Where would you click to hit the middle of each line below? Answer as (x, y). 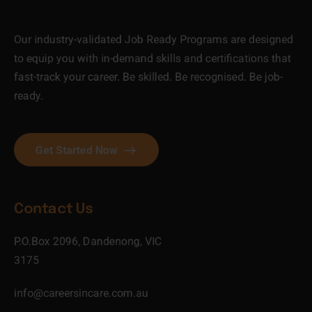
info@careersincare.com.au (81, 293)
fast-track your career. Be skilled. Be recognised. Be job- (148, 77)
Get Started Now (77, 150)
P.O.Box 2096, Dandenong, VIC (88, 241)
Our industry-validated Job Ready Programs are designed (154, 39)
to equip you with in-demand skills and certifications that (153, 58)
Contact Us (53, 209)
